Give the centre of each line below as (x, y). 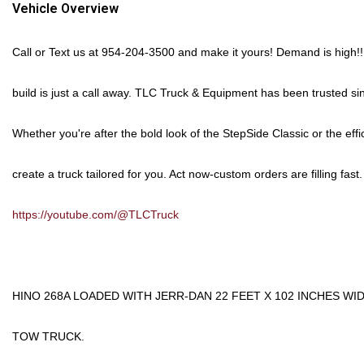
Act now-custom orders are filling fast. (266, 174)
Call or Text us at (57, 52)
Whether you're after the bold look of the (117, 133)
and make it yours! (225, 52)
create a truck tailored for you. (91, 174)
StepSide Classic (266, 133)
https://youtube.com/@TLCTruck (95, 214)
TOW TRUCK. (48, 336)
